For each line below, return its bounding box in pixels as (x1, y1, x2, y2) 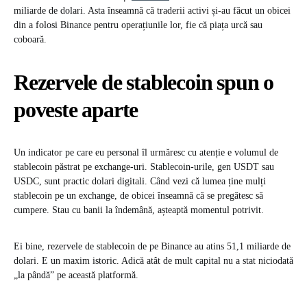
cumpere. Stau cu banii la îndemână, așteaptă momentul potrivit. (14, 205, 264, 216)
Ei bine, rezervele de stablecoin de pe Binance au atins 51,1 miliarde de (14, 241, 291, 252)
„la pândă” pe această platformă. (14, 270, 138, 281)
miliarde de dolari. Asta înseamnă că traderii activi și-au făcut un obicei (14, 5, 291, 16)
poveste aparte (14, 97, 138, 123)
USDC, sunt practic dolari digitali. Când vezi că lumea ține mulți (14, 176, 266, 187)
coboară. (14, 34, 47, 45)
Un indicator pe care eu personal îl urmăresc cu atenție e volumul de (14, 147, 278, 158)
